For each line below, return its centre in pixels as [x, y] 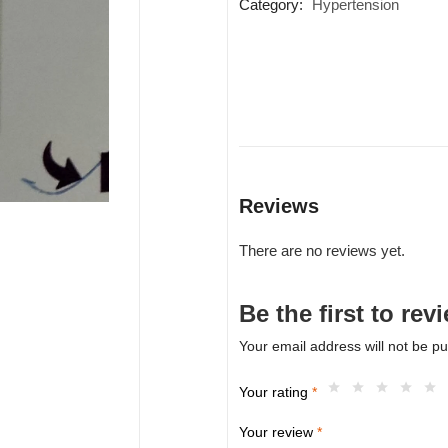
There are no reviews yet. [321, 250]
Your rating [275, 392]
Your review [277, 432]
